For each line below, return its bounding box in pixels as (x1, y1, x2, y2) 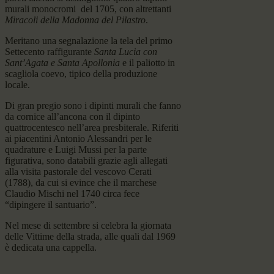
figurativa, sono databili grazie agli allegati (5, 155, 168, 166)
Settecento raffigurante (5, 46, 94, 57)
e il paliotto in (120, 57, 175, 68)
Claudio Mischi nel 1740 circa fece (5, 188, 139, 199)
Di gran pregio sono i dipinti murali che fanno (5, 100, 181, 111)
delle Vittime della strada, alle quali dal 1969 (5, 231, 176, 242)
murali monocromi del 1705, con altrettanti (5, 4, 171, 15)
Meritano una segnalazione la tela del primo (5, 35, 172, 46)
